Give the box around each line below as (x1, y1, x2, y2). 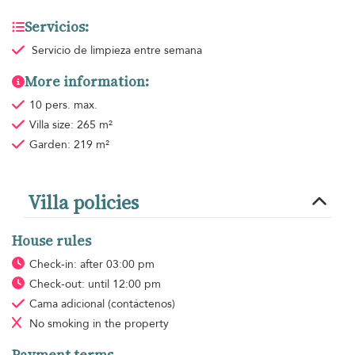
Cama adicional (29, 296, 108, 311)
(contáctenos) (107, 296, 175, 311)
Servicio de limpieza (31, 42, 134, 58)
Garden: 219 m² (29, 136, 109, 152)
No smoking (29, 315, 93, 331)
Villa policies (28, 189, 139, 216)
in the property (92, 315, 169, 331)
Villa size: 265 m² (29, 116, 113, 132)
